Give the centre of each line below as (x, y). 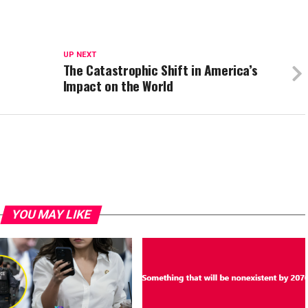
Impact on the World (118, 86)
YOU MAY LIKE (51, 214)
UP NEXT (79, 55)
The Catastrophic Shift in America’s (160, 70)
